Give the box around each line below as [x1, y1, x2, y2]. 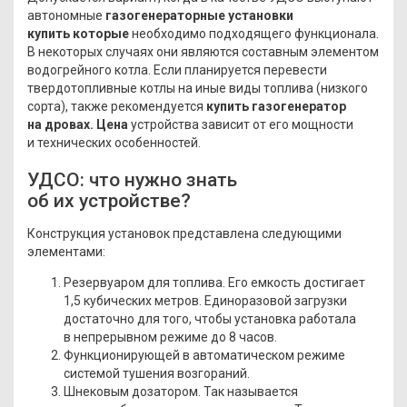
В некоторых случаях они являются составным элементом [27, 44, 379, 59]
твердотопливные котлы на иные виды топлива [27, 80, 313, 95]
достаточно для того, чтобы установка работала [64, 311, 356, 326]
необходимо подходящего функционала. [129, 25, 379, 41]
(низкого [316, 80, 368, 95]
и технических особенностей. [27, 134, 201, 150]
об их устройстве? [27, 189, 191, 212]
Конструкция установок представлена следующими [27, 225, 342, 241]
